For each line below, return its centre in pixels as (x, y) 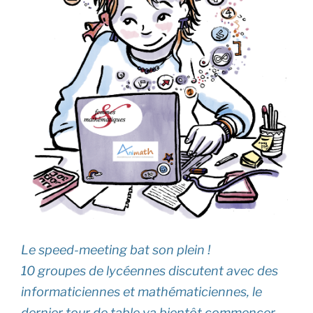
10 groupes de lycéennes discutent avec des (150, 270)
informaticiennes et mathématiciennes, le (141, 291)
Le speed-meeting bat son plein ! (116, 249)
